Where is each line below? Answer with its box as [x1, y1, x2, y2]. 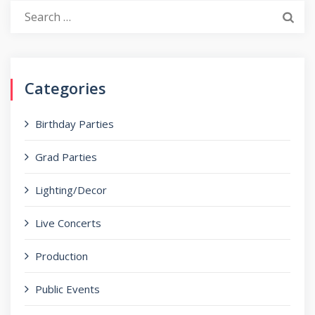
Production [35, 249, 88, 263]
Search [10, 2, 46, 16]
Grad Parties [35, 150, 97, 164]
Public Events [35, 282, 100, 296]
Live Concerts [35, 216, 101, 230]
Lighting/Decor [35, 183, 107, 197]
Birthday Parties [35, 117, 114, 131]
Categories [25, 77, 106, 98]
